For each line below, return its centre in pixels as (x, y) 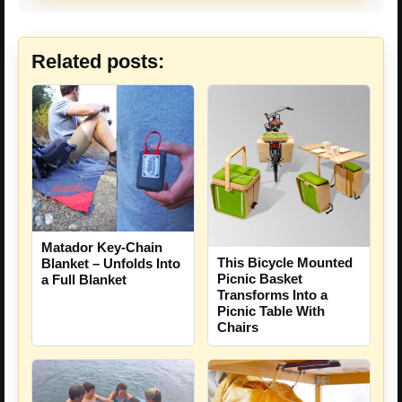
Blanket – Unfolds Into (111, 264)
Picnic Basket (260, 279)
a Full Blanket (84, 280)
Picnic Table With (271, 311)
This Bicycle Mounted (285, 263)
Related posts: (98, 62)
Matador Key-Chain (102, 248)
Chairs (238, 328)
